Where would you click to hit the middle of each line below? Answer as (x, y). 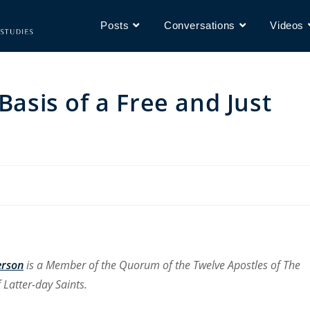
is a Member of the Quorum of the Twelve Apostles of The (162, 265)
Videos (287, 25)
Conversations (199, 25)
